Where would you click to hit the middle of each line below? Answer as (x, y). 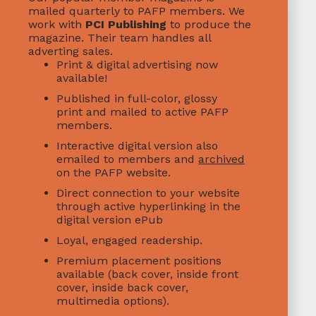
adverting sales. (71, 51)
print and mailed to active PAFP (142, 112)
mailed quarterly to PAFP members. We (136, 11)
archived (221, 159)
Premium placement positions (139, 261)
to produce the (209, 24)
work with (57, 24)
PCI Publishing (126, 24)
